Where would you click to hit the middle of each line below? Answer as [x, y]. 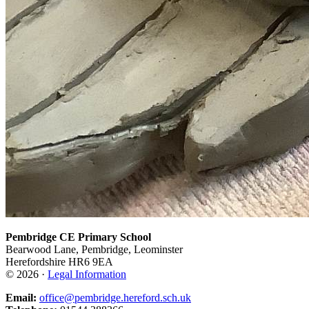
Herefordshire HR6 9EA [59, 262]
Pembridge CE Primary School [78, 237]
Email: [21, 298]
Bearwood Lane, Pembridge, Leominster [94, 250]
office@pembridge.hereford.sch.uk [115, 298]
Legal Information [87, 275]
